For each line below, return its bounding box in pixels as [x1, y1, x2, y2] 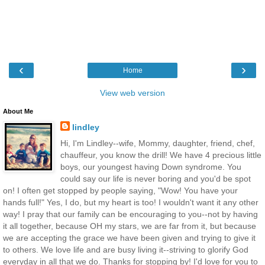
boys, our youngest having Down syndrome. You [60, 162, 241, 172]
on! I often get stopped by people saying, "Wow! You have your [3, 186, 238, 196]
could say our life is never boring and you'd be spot [60, 174, 251, 184]
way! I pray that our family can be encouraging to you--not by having [3, 209, 258, 219]
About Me [3, 108, 33, 115]
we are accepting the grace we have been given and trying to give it [3, 233, 256, 243]
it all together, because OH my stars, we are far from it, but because [3, 221, 256, 231]
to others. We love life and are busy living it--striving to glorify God [3, 245, 248, 255]
